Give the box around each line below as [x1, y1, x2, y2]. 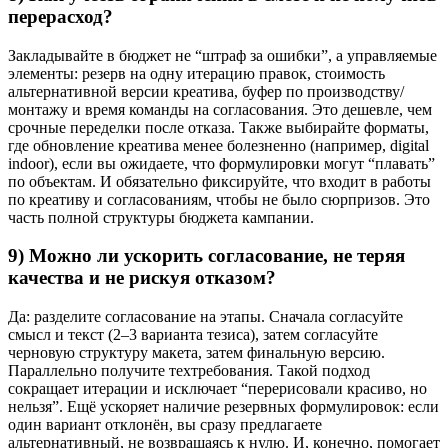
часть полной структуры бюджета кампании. [8, 208, 314, 226]
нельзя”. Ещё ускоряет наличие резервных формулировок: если [8, 398, 439, 416]
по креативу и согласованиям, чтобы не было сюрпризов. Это [8, 190, 430, 208]
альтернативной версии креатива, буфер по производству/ [8, 82, 404, 100]
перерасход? [8, 6, 113, 28]
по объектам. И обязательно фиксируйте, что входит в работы [8, 172, 431, 190]
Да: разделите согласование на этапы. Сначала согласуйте [8, 308, 403, 326]
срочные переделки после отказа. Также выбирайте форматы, [8, 118, 429, 136]
